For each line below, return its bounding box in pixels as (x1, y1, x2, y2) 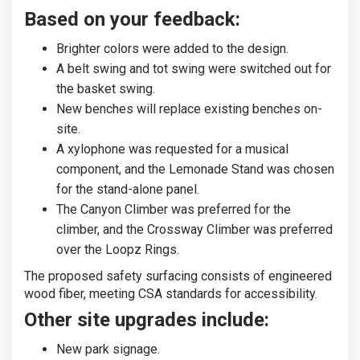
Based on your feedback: (24, 7, 240, 31)
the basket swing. (56, 80, 155, 96)
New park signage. (56, 341, 160, 357)
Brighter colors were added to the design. (56, 40, 288, 56)
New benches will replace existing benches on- (56, 100, 322, 117)
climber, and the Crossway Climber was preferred (56, 221, 333, 237)
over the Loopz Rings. (56, 241, 179, 257)
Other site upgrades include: (24, 308, 269, 331)
